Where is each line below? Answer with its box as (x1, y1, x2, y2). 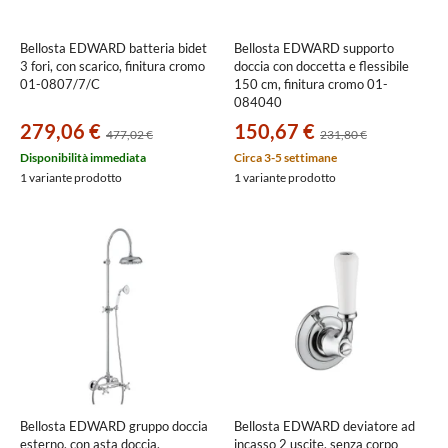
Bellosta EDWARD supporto (234, 40, 394, 56)
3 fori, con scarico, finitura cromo (20, 58, 205, 74)
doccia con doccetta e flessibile (234, 58, 409, 74)
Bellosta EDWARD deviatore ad (234, 418, 415, 434)
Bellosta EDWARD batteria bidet (20, 40, 207, 56)
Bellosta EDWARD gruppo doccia (20, 418, 208, 434)
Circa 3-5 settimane (234, 150, 337, 165)
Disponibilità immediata (20, 150, 146, 165)
